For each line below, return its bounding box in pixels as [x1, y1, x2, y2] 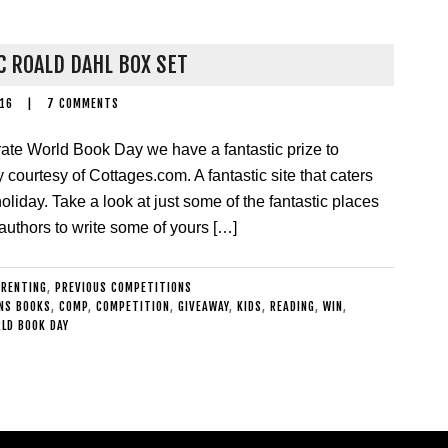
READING [269, 299, 315, 314]
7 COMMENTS [47, 96, 119, 111]
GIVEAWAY [177, 299, 229, 314]
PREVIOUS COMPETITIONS [55, 280, 192, 295]
